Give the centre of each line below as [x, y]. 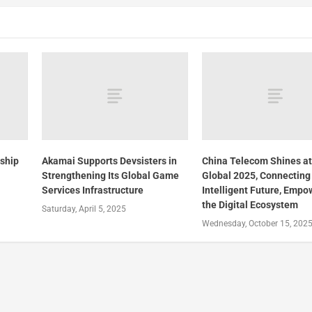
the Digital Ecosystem [250, 204]
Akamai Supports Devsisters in [109, 161]
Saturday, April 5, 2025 [84, 209]
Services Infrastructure [92, 190]
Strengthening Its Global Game [110, 175]
